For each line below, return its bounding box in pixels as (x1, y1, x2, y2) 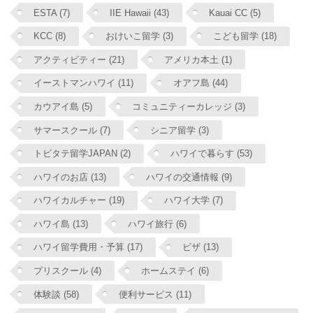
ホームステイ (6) (140, 265, 209, 277)
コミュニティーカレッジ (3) (131, 101, 245, 112)
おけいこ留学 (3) (105, 31, 173, 42)
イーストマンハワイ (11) (33, 78, 133, 89)
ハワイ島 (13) (33, 218, 88, 229)
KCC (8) (33, 31, 66, 42)
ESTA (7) (33, 7, 70, 18)
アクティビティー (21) (33, 54, 124, 65)
